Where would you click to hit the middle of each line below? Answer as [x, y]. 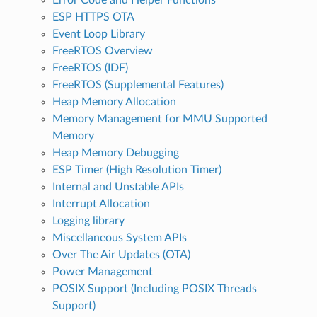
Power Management [102, 271]
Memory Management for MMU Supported [160, 119]
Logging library [88, 220]
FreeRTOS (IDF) [90, 68]
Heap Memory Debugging [115, 152]
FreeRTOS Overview [102, 51]
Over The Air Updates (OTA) [121, 254]
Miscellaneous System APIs [119, 237]
